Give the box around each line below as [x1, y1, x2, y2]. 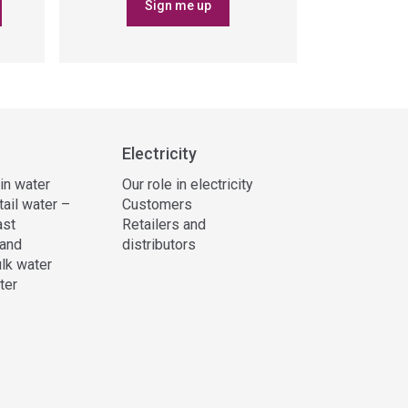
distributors [121, 235, 196, 253]
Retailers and [121, 215, 206, 233]
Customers [121, 195, 192, 213]
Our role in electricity [121, 175, 253, 193]
